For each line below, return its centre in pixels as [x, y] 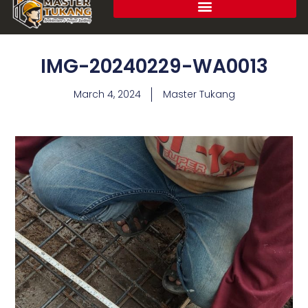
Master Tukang [199, 95]
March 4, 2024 [107, 95]
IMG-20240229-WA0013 [154, 67]
